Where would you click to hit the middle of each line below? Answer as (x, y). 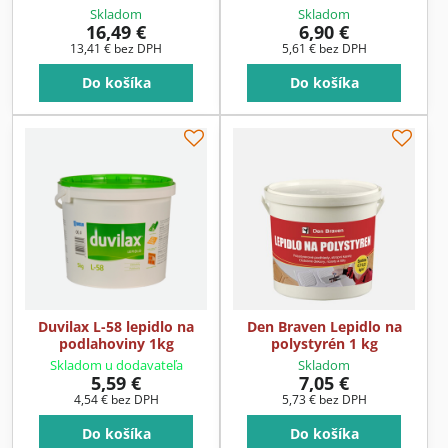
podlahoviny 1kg (116, 343)
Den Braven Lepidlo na (324, 326)
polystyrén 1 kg (324, 343)
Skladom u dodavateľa (116, 364)
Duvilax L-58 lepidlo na (116, 326)
